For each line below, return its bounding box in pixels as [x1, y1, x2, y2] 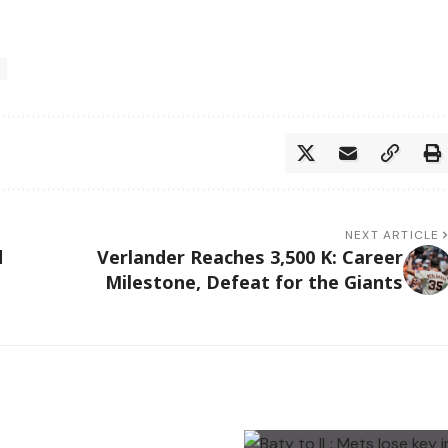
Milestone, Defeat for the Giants [104, 270, 403, 295]
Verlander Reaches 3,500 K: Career [96, 245, 403, 270]
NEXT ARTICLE [345, 227, 440, 244]
